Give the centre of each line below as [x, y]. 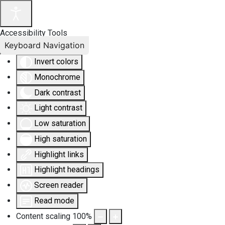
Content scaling [43, 216]
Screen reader [59, 185]
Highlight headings [67, 170]
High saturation [61, 139]
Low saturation [60, 124]
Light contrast [58, 108]
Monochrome [57, 77]
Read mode [54, 201]
